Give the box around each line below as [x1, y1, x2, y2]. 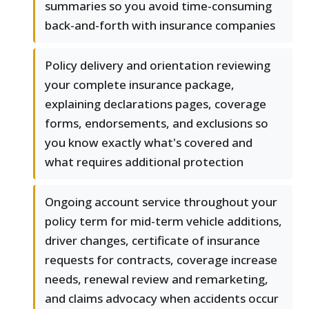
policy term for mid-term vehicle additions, [45, 213, 282, 230]
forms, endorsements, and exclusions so [45, 115, 268, 132]
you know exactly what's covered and [45, 134, 252, 151]
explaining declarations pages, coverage [45, 96, 266, 112]
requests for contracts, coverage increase [45, 252, 277, 268]
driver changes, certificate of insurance [45, 232, 260, 249]
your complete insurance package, [45, 77, 235, 93]
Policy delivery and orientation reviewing [45, 57, 270, 74]
